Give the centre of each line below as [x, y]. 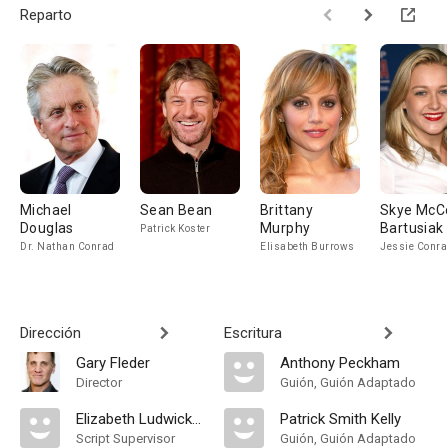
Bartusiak [412, 228]
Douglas [47, 228]
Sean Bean [176, 210]
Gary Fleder [113, 363]
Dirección [50, 333]
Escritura [253, 333]
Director [99, 382]
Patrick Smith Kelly [340, 419]
